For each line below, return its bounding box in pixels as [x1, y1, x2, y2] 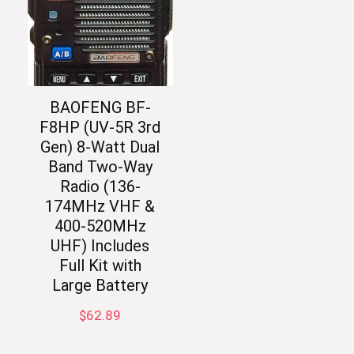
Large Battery [52, 275, 149, 295]
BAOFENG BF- [49, 97, 151, 117]
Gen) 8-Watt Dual [40, 137, 160, 156]
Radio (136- [59, 176, 141, 196]
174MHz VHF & [45, 196, 156, 216]
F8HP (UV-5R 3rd [40, 117, 161, 137]
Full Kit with [58, 255, 141, 275]
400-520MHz [54, 216, 146, 235]
